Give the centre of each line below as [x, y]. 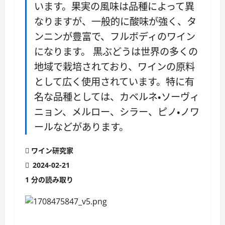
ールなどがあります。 [81, 127]
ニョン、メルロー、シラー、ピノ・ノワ [117, 112]
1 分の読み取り [49, 180]
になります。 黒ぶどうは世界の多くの [116, 51]
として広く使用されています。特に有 [114, 82]
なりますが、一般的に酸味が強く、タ [115, 21]
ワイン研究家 [52, 150]
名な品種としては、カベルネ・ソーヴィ [117, 97]
